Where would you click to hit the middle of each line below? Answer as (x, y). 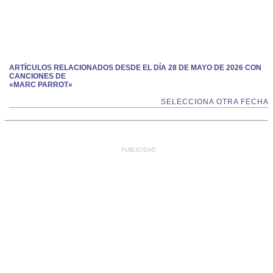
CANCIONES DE (37, 76)
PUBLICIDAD (139, 150)
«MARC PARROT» (41, 85)
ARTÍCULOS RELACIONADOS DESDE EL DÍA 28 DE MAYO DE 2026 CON (135, 68)
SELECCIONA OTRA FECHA (215, 102)
